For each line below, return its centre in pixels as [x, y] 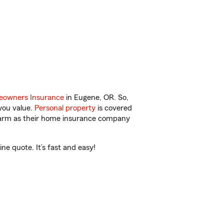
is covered [114, 108]
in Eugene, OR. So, [96, 97]
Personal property [65, 108]
